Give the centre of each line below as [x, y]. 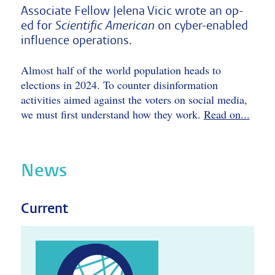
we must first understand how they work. [112, 114]
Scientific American [105, 25]
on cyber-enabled [201, 25]
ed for [38, 25]
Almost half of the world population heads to [121, 70]
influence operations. [76, 40]
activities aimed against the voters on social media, [134, 99]
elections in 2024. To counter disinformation [119, 85]
